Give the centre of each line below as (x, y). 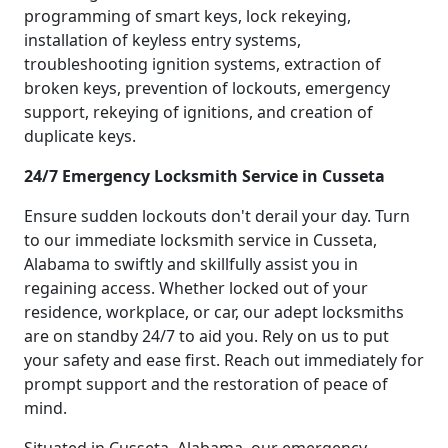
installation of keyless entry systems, (162, 40)
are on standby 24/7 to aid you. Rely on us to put (206, 336)
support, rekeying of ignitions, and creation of (198, 112)
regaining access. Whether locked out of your (196, 288)
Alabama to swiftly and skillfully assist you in (191, 264)
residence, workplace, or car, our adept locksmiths (214, 312)
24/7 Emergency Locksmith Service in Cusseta (204, 176)
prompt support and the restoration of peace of (206, 384)
